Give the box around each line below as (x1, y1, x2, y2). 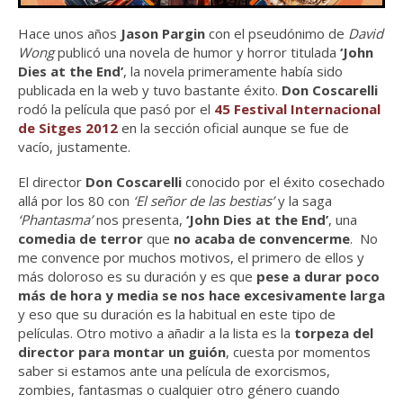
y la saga (274, 192, 332, 210)
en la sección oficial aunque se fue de (118, 119, 349, 138)
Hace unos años (18, 24, 121, 43)
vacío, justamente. (18, 138, 130, 157)
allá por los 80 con (18, 192, 133, 210)
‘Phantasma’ (18, 210, 93, 229)
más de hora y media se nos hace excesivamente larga (18, 286, 385, 305)
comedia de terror (18, 229, 143, 248)
